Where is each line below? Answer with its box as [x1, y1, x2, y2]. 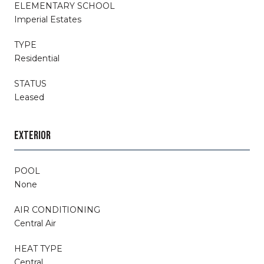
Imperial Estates [14, 14, 81, 25]
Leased [14, 91, 44, 103]
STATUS [14, 78, 47, 89]
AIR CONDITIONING [14, 204, 100, 215]
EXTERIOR [14, 128, 51, 143]
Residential [14, 52, 60, 64]
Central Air [14, 217, 56, 229]
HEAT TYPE [14, 243, 62, 254]
